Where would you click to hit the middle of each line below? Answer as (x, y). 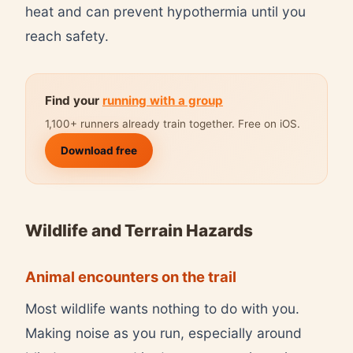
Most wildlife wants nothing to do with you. (162, 308)
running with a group (163, 100)
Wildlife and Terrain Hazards (139, 230)
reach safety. (67, 35)
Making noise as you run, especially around (163, 333)
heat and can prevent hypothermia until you (165, 11)
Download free (99, 150)
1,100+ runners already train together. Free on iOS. (173, 123)
